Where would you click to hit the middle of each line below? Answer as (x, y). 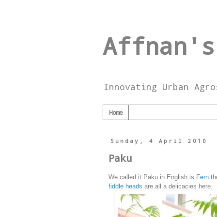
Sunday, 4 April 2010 (159, 141)
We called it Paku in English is (152, 177)
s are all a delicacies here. (176, 186)
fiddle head (124, 186)
